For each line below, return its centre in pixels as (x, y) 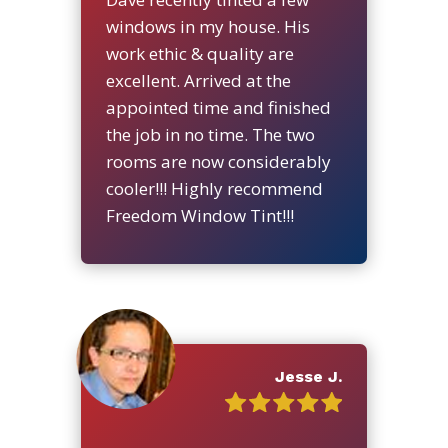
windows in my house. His (207, 26)
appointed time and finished (218, 107)
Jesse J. (308, 376)
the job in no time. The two (210, 134)
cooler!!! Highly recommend (214, 188)
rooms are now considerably (218, 161)
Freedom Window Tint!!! (199, 215)
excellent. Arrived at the (198, 80)
